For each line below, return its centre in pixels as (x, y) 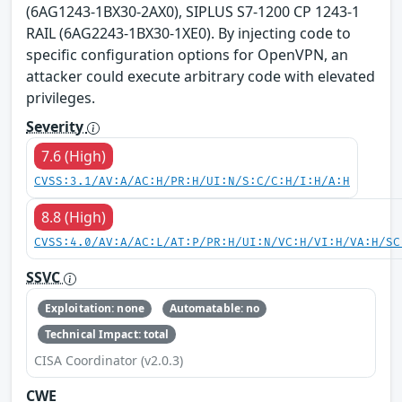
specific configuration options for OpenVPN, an (187, 54)
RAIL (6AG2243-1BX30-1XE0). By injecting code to (188, 33)
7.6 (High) (74, 156)
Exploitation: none (94, 309)
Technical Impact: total (107, 334)
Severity (57, 126)
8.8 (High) (74, 217)
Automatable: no (214, 309)
